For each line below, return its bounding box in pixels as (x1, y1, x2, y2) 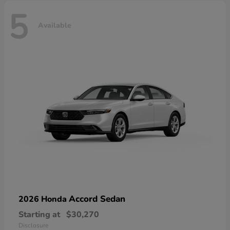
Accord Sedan (69, 193, 125, 205)
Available (38, 20, 71, 30)
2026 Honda (18, 194, 69, 205)
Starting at (18, 209, 60, 221)
